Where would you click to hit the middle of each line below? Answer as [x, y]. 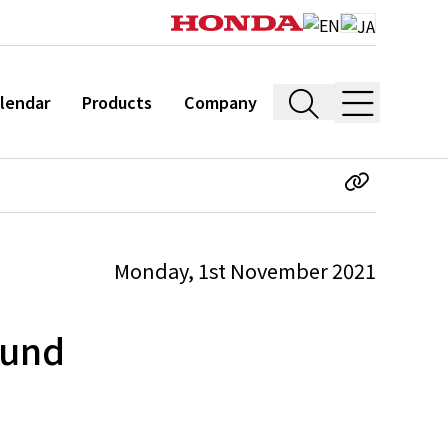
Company [220, 102]
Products [117, 102]
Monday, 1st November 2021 [245, 270]
